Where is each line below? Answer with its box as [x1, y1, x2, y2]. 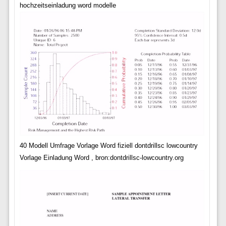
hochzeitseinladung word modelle [19, 2, 116, 9]
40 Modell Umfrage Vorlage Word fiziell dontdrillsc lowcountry [19, 142, 198, 150]
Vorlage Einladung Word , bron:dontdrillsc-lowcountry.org [19, 154, 184, 162]
